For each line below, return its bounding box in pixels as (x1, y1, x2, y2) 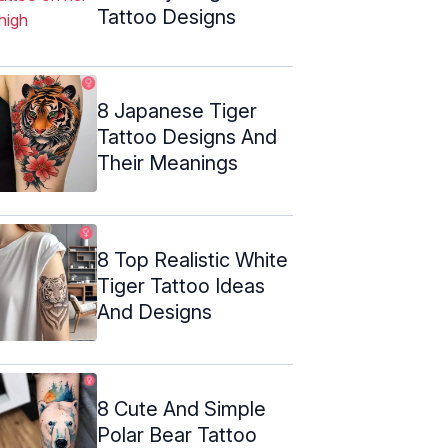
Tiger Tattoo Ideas (97, 273, 265, 298)
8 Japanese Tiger (97, 98, 257, 123)
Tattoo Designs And (97, 124, 277, 149)
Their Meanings (97, 150, 238, 175)
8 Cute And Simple (97, 396, 266, 421)
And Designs (97, 299, 212, 324)
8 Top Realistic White (97, 247, 288, 272)
